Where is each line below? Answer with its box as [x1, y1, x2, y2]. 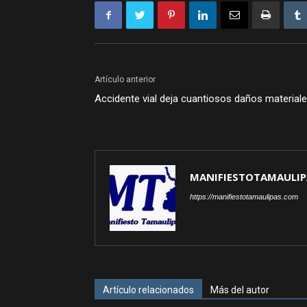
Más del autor [210, 284, 269, 295]
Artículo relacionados [103, 284, 194, 295]
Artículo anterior [95, 75, 156, 84]
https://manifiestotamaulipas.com [190, 193, 298, 201]
